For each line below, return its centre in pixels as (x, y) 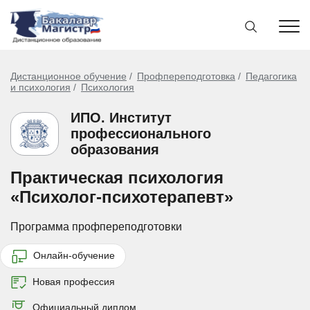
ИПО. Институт (121, 118)
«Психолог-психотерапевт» (122, 197)
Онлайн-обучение (73, 255)
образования (115, 149)
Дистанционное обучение (69, 76)
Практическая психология (117, 177)
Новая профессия (72, 281)
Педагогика (271, 76)
